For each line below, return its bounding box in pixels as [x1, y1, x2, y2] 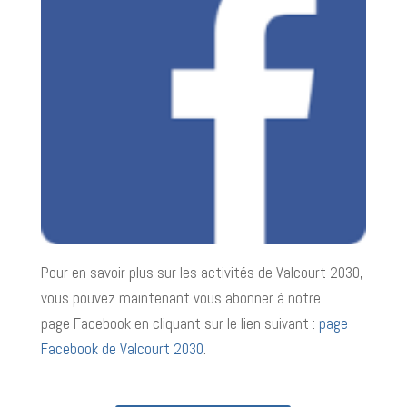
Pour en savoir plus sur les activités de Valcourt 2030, [40, 263, 363, 283]
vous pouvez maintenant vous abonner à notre [40, 288, 321, 309]
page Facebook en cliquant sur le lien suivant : [40, 313, 319, 334]
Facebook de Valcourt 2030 [40, 339, 203, 360]
